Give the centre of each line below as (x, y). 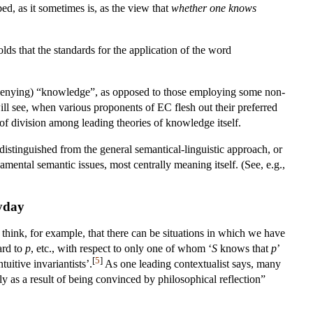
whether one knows (214, 8)
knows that (244, 248)
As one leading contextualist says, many (192, 263)
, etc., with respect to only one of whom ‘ (121, 248)
